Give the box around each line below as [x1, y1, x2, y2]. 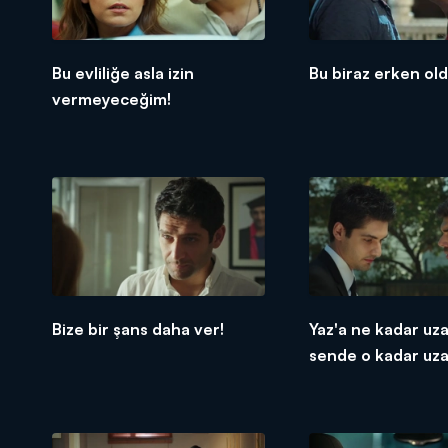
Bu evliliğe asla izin [52, 63, 194, 84]
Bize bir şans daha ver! [52, 319, 224, 340]
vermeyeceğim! [52, 89, 171, 110]
